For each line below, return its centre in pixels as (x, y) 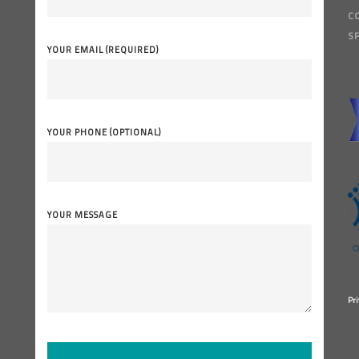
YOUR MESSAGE (83, 215)
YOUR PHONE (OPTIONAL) (104, 132)
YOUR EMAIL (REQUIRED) (103, 50)
